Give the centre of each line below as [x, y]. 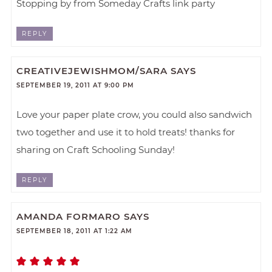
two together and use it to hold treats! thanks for [126, 132]
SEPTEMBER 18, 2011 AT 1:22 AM [75, 231]
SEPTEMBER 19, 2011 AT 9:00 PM [76, 85]
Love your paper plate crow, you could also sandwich [134, 114]
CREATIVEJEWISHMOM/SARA [92, 70]
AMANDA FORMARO [69, 217]
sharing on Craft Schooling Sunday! [96, 149]
